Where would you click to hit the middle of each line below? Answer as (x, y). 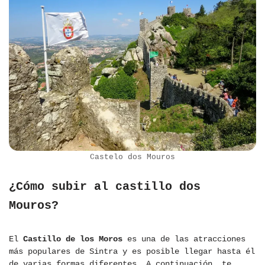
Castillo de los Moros (73, 239)
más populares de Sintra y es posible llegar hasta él (132, 252)
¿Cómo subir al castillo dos (105, 187)
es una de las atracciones (184, 239)
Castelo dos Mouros (132, 157)
